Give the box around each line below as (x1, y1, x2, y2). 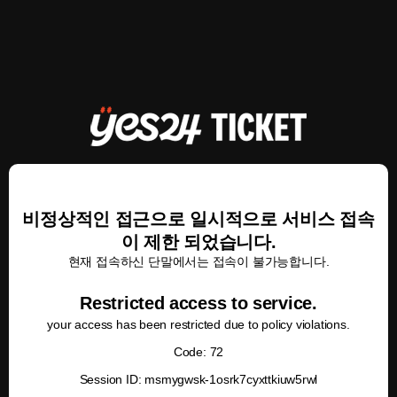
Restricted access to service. (80, 293, 317, 313)
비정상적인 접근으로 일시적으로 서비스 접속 (22, 209, 375, 229)
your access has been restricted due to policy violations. (47, 317, 350, 331)
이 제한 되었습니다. (121, 232, 276, 252)
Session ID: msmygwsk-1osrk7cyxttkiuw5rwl (79, 372, 318, 386)
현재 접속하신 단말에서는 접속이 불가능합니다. (67, 254, 330, 269)
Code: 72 (173, 345, 224, 359)
